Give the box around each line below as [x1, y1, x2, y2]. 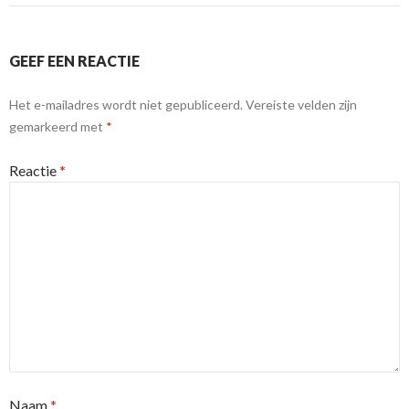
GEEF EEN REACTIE [9, 52, 140, 70]
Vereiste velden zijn [246, 97, 357, 113]
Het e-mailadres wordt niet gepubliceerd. [9, 97, 243, 113]
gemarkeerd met [9, 119, 106, 135]
